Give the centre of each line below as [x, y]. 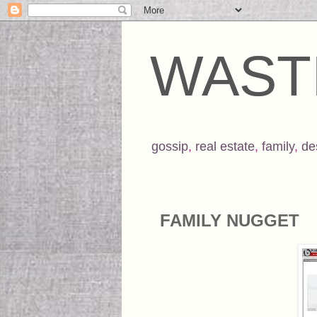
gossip [170, 146]
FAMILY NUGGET [230, 220]
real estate [225, 146]
